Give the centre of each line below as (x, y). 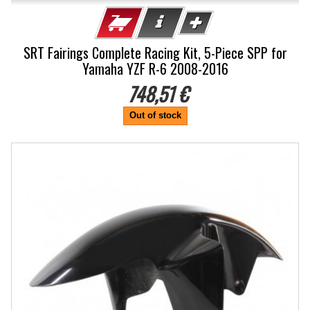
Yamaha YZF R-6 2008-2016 (155, 69)
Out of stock (155, 115)
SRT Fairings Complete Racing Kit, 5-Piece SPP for (155, 53)
